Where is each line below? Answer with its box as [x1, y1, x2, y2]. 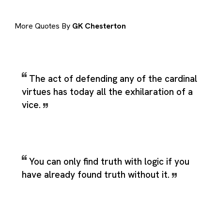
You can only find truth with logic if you [29, 155, 189, 168]
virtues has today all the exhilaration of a [22, 85, 193, 98]
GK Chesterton [72, 21, 126, 31]
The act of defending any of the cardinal [29, 72, 197, 85]
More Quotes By [15, 21, 72, 31]
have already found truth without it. [22, 168, 172, 181]
